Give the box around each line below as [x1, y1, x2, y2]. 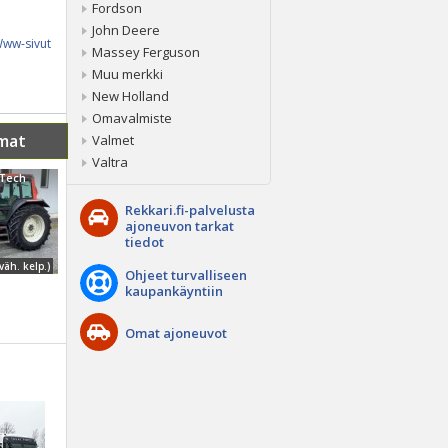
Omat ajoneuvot [125, 324, 227, 342]
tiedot [125, 233, 164, 251]
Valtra [92, 153, 128, 171]
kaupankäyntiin [125, 282, 223, 300]
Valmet [92, 131, 134, 149]
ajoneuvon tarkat [125, 217, 234, 235]
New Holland [92, 87, 169, 105]
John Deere [92, 21, 160, 39]
